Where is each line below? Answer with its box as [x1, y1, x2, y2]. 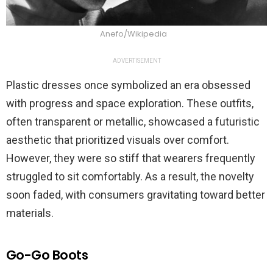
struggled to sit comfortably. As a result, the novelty [6, 170, 254, 183]
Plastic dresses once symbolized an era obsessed [6, 79, 250, 92]
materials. [6, 207, 54, 220]
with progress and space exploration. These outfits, [6, 97, 253, 110]
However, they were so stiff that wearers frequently [6, 152, 255, 165]
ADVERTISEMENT [112, 57, 161, 65]
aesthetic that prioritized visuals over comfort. [6, 133, 229, 147]
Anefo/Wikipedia [100, 28, 167, 40]
